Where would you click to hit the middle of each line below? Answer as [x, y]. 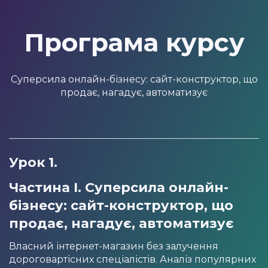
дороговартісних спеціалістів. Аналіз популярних [133, 259]
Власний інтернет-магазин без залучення [114, 246]
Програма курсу [134, 42]
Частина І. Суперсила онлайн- [119, 187]
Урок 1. [33, 162]
